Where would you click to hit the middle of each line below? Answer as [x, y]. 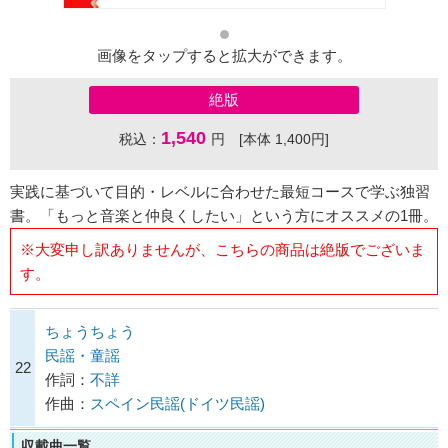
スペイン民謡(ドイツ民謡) [177, 403]
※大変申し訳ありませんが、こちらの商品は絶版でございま [222, 249]
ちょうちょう [90, 331]
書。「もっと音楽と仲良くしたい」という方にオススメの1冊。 [224, 216]
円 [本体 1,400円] [270, 139]
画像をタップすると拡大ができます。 [224, 56]
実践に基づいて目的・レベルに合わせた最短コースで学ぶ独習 [220, 192]
